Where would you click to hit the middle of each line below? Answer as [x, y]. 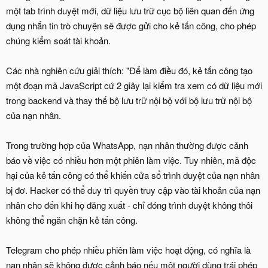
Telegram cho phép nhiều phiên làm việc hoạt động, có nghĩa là [128, 249]
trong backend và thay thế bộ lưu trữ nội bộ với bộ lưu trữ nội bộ [129, 100]
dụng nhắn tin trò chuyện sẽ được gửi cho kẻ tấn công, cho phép [131, 25]
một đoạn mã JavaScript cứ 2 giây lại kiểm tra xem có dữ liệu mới [134, 85]
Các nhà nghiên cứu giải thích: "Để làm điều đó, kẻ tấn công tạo [129, 70]
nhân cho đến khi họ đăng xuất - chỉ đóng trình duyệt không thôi [129, 205]
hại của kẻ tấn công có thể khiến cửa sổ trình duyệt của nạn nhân [133, 175]
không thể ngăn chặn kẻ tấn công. [72, 220]
